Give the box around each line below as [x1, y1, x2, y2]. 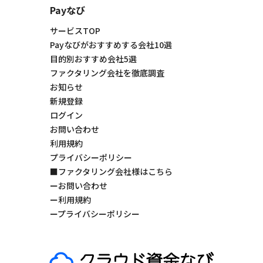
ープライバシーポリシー [49, 207, 140, 220]
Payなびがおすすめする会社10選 [49, 38, 172, 50]
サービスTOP [49, 24, 100, 36]
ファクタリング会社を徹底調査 [49, 66, 164, 79]
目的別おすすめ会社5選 [49, 52, 137, 65]
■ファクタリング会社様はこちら [49, 165, 173, 177]
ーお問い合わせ [49, 179, 107, 191]
